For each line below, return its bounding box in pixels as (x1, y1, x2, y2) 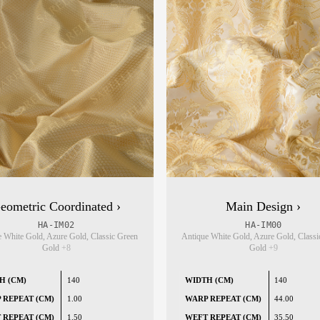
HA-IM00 (245, 220, 282, 231)
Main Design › (226, 199, 301, 214)
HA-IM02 (38, 220, 75, 231)
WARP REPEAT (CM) (185, 294, 262, 304)
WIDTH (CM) (185, 276, 234, 285)
